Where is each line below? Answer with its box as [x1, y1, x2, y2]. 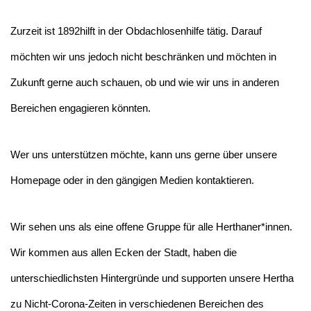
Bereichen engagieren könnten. [10, 101, 151, 114]
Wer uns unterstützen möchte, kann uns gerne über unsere [10, 148, 277, 160]
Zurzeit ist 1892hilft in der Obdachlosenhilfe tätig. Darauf [10, 24, 262, 37]
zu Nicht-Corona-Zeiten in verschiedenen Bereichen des [10, 297, 264, 310]
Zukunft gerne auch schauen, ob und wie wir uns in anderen [10, 76, 279, 88]
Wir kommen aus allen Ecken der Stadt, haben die [10, 246, 237, 258]
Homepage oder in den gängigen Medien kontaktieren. [10, 174, 257, 186]
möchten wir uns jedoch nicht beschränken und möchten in [10, 50, 276, 62]
